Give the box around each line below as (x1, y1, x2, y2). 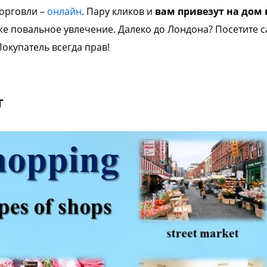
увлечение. (64, 23, 118, 36)
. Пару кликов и (82, 5, 155, 18)
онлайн (47, 5, 82, 18)
